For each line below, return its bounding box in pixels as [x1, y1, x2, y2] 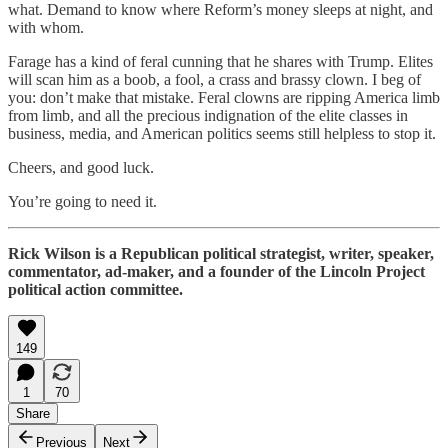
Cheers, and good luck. [8, 158, 154, 176]
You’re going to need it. [8, 192, 157, 210]
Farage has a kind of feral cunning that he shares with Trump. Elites [8, 52, 433, 70]
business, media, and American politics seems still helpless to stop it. [8, 124, 436, 142]
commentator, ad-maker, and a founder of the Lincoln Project [8, 262, 425, 280]
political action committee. [8, 280, 183, 298]
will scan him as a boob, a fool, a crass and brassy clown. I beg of [8, 70, 421, 88]
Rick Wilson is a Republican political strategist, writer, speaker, [8, 244, 434, 262]
